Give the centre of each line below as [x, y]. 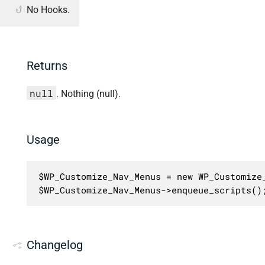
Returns [47, 65]
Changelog [55, 245]
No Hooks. [48, 9]
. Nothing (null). [88, 93]
